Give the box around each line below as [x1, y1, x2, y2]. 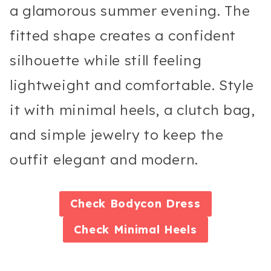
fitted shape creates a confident [10, 26, 237, 44]
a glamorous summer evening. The [10, 1, 250, 19]
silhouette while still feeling [10, 51, 202, 69]
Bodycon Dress [109, 197, 201, 211]
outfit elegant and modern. [10, 150, 198, 168]
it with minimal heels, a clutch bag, [10, 100, 255, 119]
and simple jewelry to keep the [10, 125, 224, 143]
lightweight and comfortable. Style [10, 76, 254, 94]
